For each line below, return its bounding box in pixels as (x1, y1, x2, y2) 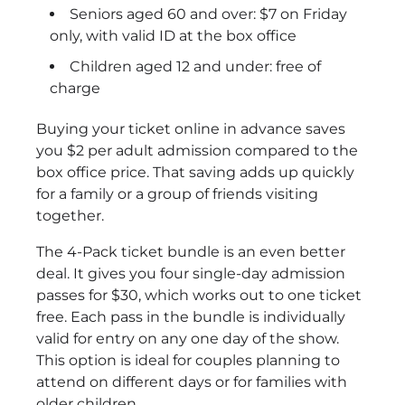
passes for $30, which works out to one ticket (36, 286, 362, 304)
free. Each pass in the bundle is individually (36, 307, 345, 325)
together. (36, 206, 104, 224)
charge (50, 79, 100, 97)
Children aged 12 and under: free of (70, 57, 321, 75)
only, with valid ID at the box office (50, 26, 297, 44)
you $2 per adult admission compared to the (36, 141, 358, 159)
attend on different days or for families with (36, 372, 347, 391)
